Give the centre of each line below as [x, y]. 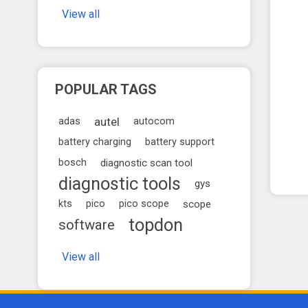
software [87, 225]
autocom [154, 121]
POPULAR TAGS [106, 89]
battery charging [95, 142]
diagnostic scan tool [147, 163]
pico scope [144, 204]
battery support [180, 142]
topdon [156, 225]
